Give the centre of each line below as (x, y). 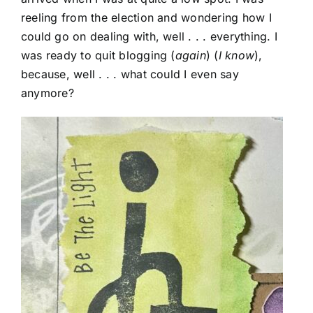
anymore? (48, 93)
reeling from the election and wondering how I (146, 18)
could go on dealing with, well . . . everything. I (149, 37)
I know (236, 56)
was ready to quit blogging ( (98, 56)
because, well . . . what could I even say (130, 74)
